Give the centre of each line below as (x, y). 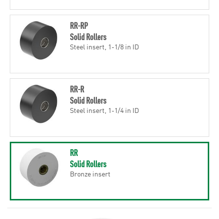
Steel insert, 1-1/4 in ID (104, 110)
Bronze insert (90, 173)
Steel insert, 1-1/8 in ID (104, 46)
